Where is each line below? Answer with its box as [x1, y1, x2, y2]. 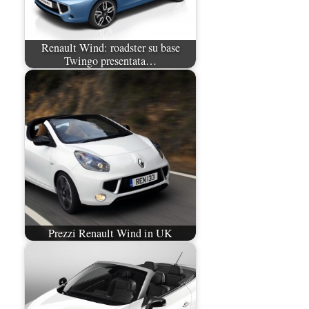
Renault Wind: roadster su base [41, 39, 180, 55]
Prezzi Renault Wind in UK [48, 225, 172, 241]
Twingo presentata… [64, 52, 157, 68]
